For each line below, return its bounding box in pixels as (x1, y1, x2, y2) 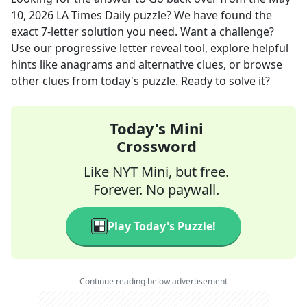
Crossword (116, 136, 197, 156)
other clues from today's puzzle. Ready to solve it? (11, 73, 270, 88)
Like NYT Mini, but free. (84, 162, 229, 181)
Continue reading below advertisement (79, 275, 228, 287)
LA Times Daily (56, 8, 130, 23)
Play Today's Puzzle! (108, 219, 216, 234)
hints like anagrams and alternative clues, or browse (11, 57, 282, 72)
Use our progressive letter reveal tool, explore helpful (11, 40, 288, 56)
